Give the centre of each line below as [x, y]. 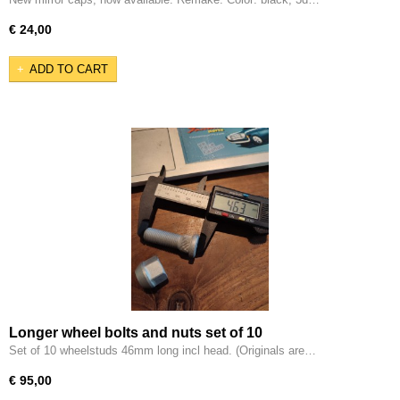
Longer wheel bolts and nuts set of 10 [136, 332]
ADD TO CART [69, 69]
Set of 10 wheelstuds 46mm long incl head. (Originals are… [162, 350]
